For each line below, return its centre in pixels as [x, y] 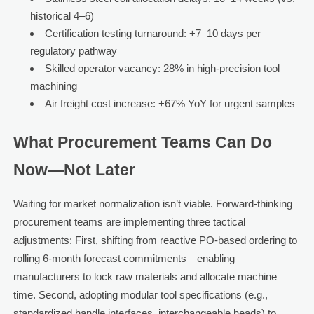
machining [53, 86]
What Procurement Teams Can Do [142, 143]
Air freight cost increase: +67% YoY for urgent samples [170, 104]
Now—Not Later [74, 170]
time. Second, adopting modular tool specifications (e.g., [140, 295]
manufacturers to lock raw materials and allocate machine [145, 277]
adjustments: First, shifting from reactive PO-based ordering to [155, 240]
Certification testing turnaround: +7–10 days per [152, 34]
